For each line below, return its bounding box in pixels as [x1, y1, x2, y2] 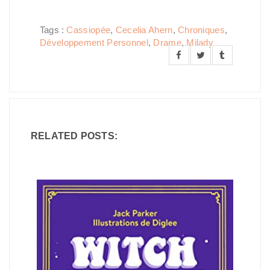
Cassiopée [66, 25, 111, 35]
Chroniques [177, 25, 225, 35]
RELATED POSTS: [31, 131, 118, 141]
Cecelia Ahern [115, 25, 173, 35]
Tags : [40, 25, 67, 35]
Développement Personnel [40, 37, 148, 48]
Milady [186, 37, 214, 48]
